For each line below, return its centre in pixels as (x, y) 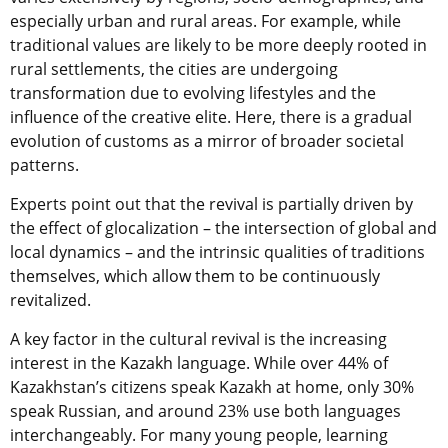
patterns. (44, 164)
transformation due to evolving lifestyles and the (193, 92)
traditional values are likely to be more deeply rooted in (218, 44)
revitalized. (50, 299)
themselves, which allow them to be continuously (195, 275)
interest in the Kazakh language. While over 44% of (199, 362)
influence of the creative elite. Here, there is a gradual (211, 116)
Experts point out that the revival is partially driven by (211, 203)
